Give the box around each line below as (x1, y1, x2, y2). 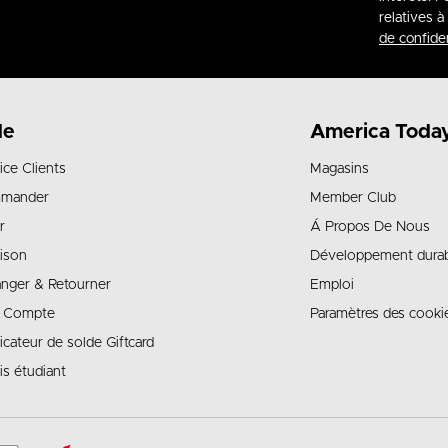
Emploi (310, 278, 354, 292)
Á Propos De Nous (310, 220, 430, 234)
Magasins (310, 162, 369, 176)
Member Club (310, 191, 396, 205)
